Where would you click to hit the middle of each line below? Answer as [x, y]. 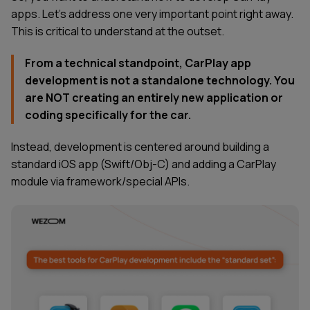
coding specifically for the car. [108, 115]
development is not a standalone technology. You [160, 80]
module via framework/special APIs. [100, 181]
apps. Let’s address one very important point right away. [152, 14]
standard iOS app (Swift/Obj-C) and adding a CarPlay [144, 164]
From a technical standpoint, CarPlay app [138, 63]
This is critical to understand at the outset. [118, 31]
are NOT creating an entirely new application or [154, 97]
